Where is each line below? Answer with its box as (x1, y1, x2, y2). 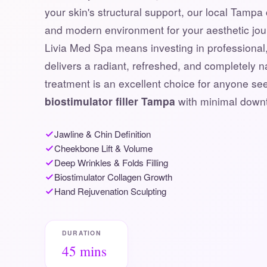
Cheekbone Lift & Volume (54, 141, 153, 154)
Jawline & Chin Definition (54, 127, 151, 140)
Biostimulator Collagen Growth (54, 170, 172, 183)
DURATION (61, 228, 101, 238)
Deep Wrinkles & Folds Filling (54, 156, 168, 169)
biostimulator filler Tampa (44, 93, 175, 108)
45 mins (61, 242, 107, 261)
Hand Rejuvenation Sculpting (54, 184, 166, 197)
